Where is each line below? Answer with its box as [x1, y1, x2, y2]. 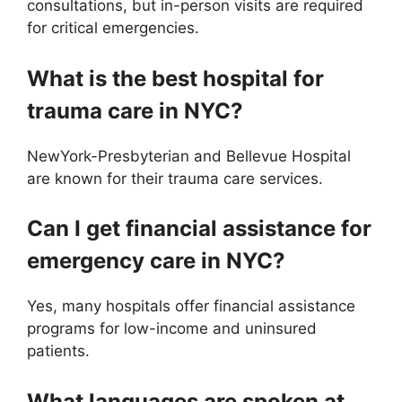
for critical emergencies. [27, 19, 199, 37]
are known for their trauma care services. [27, 169, 323, 188]
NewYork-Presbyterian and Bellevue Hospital [27, 146, 351, 165]
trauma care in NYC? [27, 97, 243, 124]
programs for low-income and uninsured [27, 319, 317, 337]
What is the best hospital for [27, 65, 324, 92]
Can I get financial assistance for [27, 215, 371, 241]
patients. [27, 342, 90, 360]
